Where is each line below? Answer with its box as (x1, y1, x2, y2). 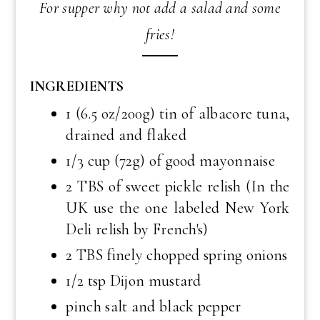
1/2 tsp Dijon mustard (66, 271, 201, 291)
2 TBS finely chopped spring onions (66, 246, 288, 265)
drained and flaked (66, 126, 186, 145)
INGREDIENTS (30, 78, 124, 96)
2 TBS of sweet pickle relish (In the (66, 177, 290, 196)
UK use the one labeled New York (66, 199, 290, 218)
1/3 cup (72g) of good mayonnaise (66, 151, 276, 171)
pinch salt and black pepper (66, 297, 241, 316)
